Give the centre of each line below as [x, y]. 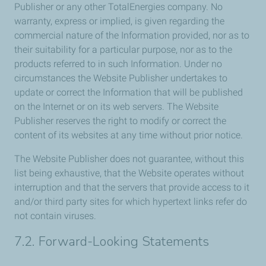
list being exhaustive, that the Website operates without [129, 173]
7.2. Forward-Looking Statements [112, 242]
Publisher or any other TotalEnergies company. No [118, 7]
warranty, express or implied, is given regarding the [119, 21]
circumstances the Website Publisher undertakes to [121, 78]
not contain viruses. [55, 216]
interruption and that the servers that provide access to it [132, 187]
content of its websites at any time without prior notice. [129, 135]
